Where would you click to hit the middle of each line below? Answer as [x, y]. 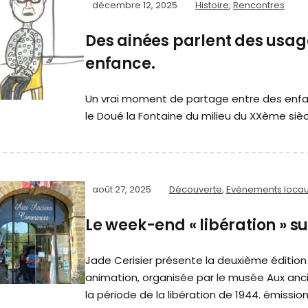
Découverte [196, 190]
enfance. [120, 64]
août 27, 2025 [122, 190]
